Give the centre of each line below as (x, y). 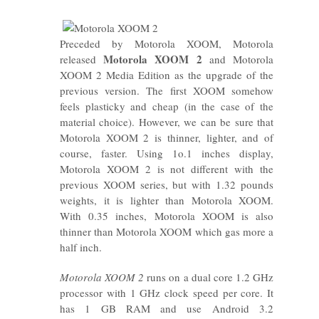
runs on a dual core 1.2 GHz (209, 277)
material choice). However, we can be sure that (167, 122)
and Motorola (238, 59)
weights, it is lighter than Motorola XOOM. (167, 200)
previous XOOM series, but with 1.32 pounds (167, 184)
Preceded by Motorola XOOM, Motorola (167, 43)
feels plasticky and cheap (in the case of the (167, 106)
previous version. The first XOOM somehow (167, 90)
